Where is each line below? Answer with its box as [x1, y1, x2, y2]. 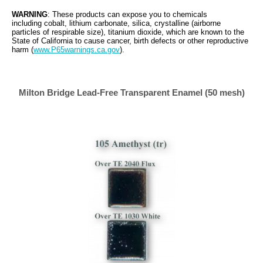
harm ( [12, 45, 33, 54]
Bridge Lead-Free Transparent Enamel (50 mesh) [44, 87, 245, 97]
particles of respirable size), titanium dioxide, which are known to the [12, 28, 244, 36]
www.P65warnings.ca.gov [33, 45, 120, 54]
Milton [18, 87, 45, 97]
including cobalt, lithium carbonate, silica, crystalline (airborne [12, 19, 221, 28]
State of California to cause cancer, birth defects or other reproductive [12, 36, 248, 45]
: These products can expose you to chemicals [48, 10, 207, 19]
